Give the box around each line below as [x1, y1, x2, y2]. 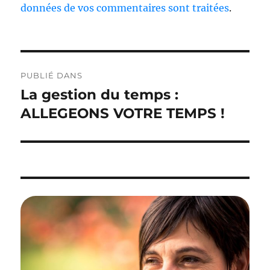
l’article [20, 96, 67, 111]
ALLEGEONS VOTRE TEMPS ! [20, 104, 225, 122]
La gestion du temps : [20, 86, 179, 103]
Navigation [20, 54, 89, 69]
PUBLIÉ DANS [20, 70, 83, 80]
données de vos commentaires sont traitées [20, 1, 230, 14]
